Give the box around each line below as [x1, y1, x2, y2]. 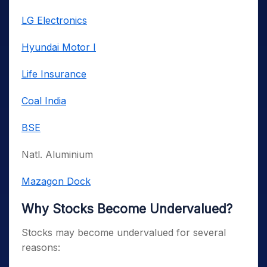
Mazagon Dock [21, 175, 91, 187]
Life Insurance [21, 68, 86, 80]
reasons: [21, 241, 60, 253]
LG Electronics [21, 14, 87, 26]
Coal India [21, 95, 66, 107]
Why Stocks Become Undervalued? [21, 201, 232, 216]
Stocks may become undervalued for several [21, 226, 226, 238]
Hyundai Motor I [21, 41, 96, 53]
